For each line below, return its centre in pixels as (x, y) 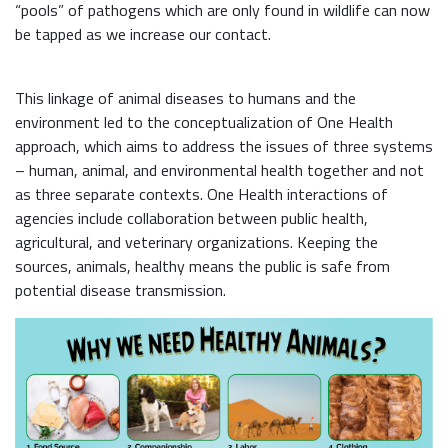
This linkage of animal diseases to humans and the (185, 98)
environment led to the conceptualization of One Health (204, 122)
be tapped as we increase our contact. (143, 34)
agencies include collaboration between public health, (191, 218)
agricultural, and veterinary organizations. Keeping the (196, 242)
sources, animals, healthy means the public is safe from (202, 266)
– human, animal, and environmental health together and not (219, 170)
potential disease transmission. (120, 290)
